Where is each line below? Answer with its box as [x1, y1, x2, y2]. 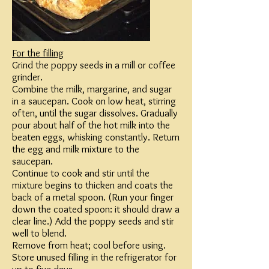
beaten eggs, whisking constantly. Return [12, 131, 180, 143]
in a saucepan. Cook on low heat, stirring [12, 95, 176, 107]
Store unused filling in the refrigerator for [12, 251, 177, 263]
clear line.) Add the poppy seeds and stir [12, 215, 174, 227]
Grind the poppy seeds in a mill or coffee [12, 59, 175, 71]
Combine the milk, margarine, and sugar [12, 83, 172, 95]
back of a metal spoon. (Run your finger [12, 191, 174, 203]
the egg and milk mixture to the [12, 143, 139, 155]
